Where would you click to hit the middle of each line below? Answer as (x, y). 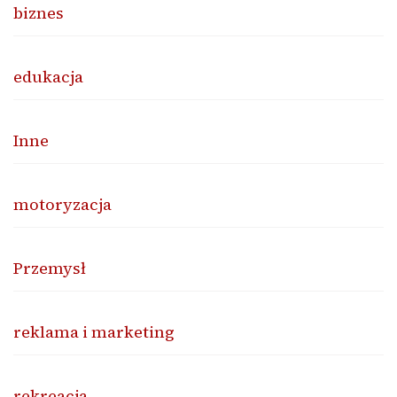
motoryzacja (62, 204)
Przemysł (50, 268)
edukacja (48, 76)
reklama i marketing (94, 331)
